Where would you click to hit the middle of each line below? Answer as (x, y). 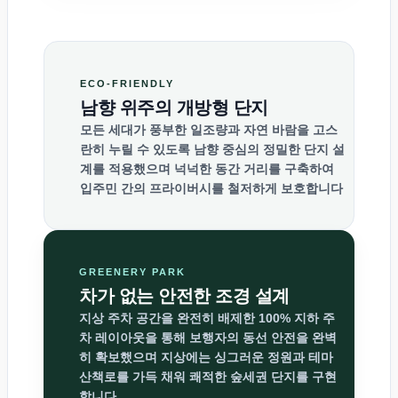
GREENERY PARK (132, 272)
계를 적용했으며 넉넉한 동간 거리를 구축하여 (207, 169)
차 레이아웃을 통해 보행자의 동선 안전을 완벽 (208, 338)
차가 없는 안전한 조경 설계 (184, 296)
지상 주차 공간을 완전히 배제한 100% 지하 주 (207, 318)
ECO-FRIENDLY (127, 84)
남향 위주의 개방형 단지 (174, 108)
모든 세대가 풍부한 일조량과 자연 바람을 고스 (209, 130)
